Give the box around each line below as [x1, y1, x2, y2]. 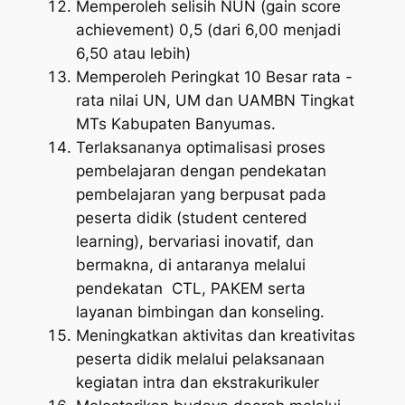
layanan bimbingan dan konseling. [75, 302, 325, 321]
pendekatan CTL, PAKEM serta [75, 278, 306, 297]
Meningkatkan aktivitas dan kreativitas [75, 325, 355, 344]
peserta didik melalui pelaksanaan [75, 349, 325, 368]
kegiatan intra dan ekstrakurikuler [75, 372, 319, 391]
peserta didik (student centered [75, 208, 307, 227]
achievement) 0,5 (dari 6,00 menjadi [75, 20, 341, 39]
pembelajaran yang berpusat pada [75, 184, 326, 203]
